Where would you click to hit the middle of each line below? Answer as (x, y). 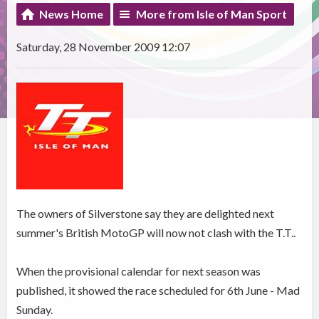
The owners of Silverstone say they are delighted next (146, 213)
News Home (72, 14)
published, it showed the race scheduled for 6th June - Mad (158, 290)
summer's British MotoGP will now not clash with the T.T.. (156, 232)
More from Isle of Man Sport (212, 14)
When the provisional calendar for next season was (139, 271)
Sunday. (35, 309)
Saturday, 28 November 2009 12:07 (104, 46)
